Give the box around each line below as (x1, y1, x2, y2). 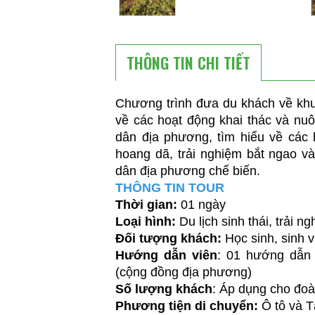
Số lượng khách (115, 282, 213, 297)
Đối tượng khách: (115, 231, 226, 246)
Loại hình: (115, 214, 176, 229)
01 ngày (181, 198, 226, 212)
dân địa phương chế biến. (115, 164, 261, 179)
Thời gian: (115, 198, 181, 212)
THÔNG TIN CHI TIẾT (127, 51, 251, 75)
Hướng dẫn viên (115, 248, 218, 263)
